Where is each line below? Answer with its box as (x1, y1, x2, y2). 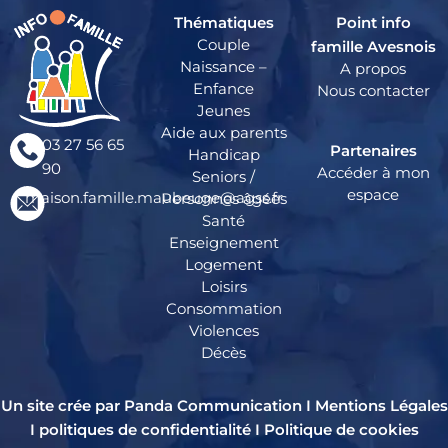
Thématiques (173, 13, 274, 33)
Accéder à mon (316, 163, 430, 183)
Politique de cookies (263, 420, 419, 440)
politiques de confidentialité (38, 420, 251, 440)
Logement (184, 255, 263, 275)
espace (347, 185, 400, 205)
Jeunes (197, 101, 251, 121)
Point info (335, 13, 411, 33)
